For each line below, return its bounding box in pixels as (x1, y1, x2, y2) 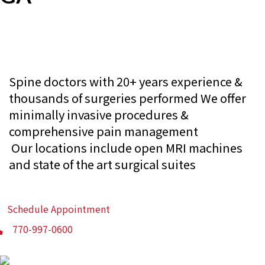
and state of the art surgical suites (9, 155, 196, 173)
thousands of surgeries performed (9, 89, 198, 106)
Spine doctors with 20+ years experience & (9, 72, 243, 90)
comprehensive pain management (9, 122, 198, 140)
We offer (198, 89, 246, 106)
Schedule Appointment (7, 201, 110, 216)
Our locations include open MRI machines (9, 138, 243, 156)
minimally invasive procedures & (9, 105, 189, 123)
